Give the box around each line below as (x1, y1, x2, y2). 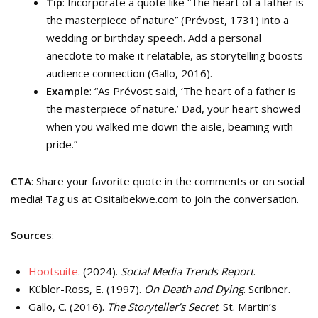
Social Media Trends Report (121, 264, 253, 278)
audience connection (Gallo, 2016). (46, 66, 212, 80)
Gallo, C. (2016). (28, 300, 107, 314)
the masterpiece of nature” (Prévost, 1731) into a (46, 13, 289, 27)
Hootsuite (28, 264, 78, 278)
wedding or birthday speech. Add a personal (46, 31, 261, 45)
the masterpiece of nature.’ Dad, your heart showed (46, 102, 300, 116)
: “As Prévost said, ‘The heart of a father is (89, 84, 296, 98)
